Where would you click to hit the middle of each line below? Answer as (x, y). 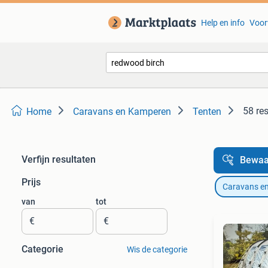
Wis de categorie (157, 249)
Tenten (207, 112)
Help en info (223, 23)
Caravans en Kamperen (122, 112)
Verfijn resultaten (59, 159)
